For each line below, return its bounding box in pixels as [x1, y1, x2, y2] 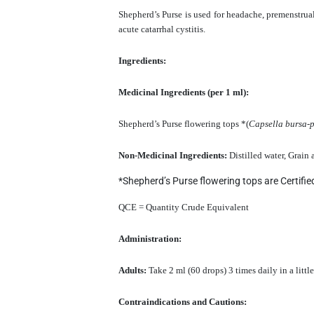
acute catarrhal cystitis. [118, 23, 207, 34]
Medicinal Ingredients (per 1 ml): [118, 86, 249, 97]
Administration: [118, 233, 182, 244]
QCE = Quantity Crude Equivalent [118, 201, 249, 212]
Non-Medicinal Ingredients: [118, 149, 229, 161]
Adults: [118, 264, 149, 275]
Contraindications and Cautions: [118, 296, 247, 307]
